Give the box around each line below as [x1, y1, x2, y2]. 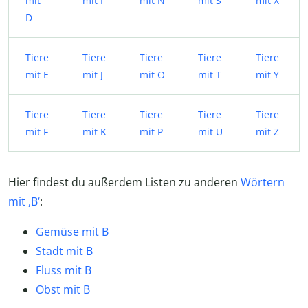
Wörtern [241, 174, 285, 190]
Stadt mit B [36, 243, 93, 258]
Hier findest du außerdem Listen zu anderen [8, 174, 241, 190]
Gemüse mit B [36, 223, 109, 239]
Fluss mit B [36, 262, 91, 278]
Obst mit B [36, 281, 90, 297]
